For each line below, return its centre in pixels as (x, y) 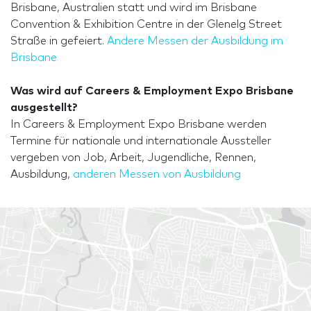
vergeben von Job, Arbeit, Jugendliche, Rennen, (133, 158)
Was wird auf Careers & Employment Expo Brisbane (152, 91)
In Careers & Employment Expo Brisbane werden (138, 125)
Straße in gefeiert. (59, 41)
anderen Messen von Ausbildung (157, 175)
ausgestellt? (44, 108)
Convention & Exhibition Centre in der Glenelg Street (146, 25)
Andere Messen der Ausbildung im (195, 41)
